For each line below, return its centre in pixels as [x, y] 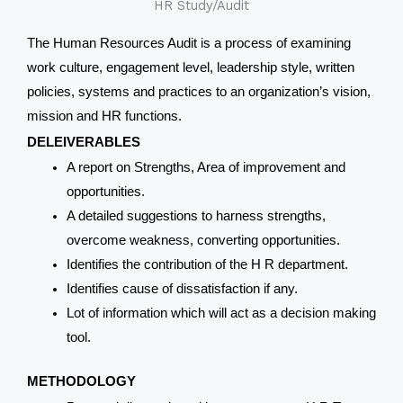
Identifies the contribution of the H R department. [207, 265]
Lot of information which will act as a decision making [221, 313]
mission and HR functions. [104, 116]
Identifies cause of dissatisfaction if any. [182, 289]
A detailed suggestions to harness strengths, [196, 216]
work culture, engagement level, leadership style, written [191, 68]
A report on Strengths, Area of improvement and [206, 168]
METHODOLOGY [81, 382]
